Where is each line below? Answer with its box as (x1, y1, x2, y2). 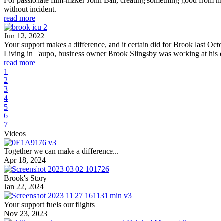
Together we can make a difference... (4, 147, 119, 155)
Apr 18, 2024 (4, 155, 46, 164)
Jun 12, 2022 (4, 31, 44, 40)
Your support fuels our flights (4, 200, 95, 209)
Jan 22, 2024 (4, 182, 44, 191)
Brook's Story (4, 173, 47, 182)
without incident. (4, 4, 56, 13)
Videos (4, 129, 26, 138)
